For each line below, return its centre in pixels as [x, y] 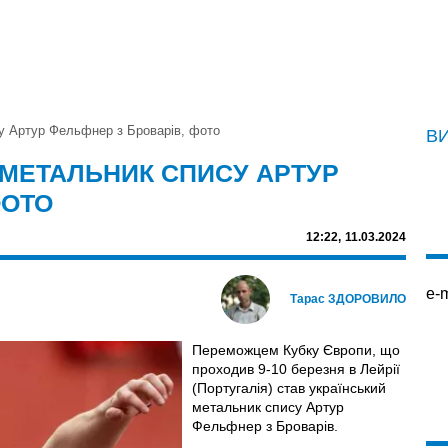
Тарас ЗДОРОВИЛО [348, 298]
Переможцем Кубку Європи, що [297, 349]
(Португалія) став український [288, 387]
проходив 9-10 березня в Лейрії [295, 368]
